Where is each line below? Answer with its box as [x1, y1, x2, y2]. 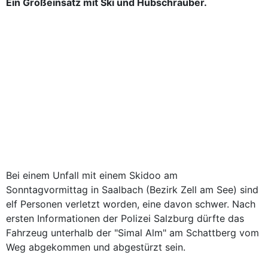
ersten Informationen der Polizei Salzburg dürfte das [6, 212, 244, 224]
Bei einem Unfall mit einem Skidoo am [6, 169, 178, 181]
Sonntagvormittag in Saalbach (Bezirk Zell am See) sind [6, 184, 258, 196]
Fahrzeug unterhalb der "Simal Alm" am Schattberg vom [6, 227, 259, 239]
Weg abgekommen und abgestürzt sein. [6, 241, 185, 253]
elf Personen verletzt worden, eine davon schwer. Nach [6, 198, 255, 210]
